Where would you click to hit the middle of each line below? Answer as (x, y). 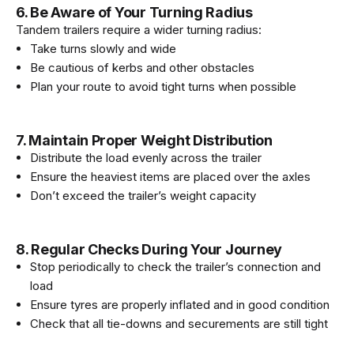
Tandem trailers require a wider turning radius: (139, 29)
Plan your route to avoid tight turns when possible (163, 86)
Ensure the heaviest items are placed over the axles (170, 176)
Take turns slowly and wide (103, 48)
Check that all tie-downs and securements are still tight (179, 323)
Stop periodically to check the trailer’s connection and (175, 266)
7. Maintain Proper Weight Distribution (144, 140)
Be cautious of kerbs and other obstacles (142, 67)
